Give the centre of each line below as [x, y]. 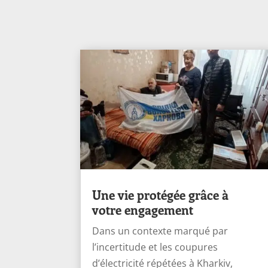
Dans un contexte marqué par [160, 231]
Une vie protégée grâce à [161, 194]
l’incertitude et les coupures [155, 247]
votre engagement [143, 209]
